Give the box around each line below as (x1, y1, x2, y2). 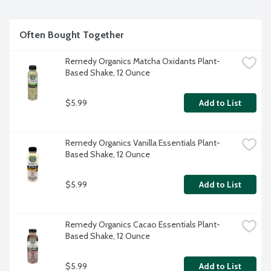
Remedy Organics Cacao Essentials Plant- (65, 219, 220, 230)
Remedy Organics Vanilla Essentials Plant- (65, 137, 220, 149)
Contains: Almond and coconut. (10, 12, 140, 24)
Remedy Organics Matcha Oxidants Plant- (65, 56, 220, 67)
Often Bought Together (19, 29, 123, 41)
